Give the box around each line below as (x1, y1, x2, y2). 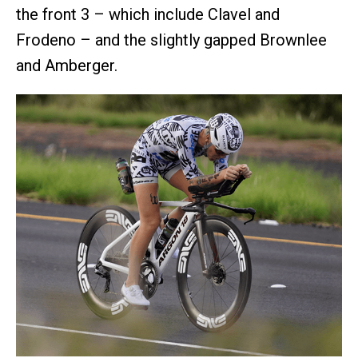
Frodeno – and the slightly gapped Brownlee (16, 30, 327, 50)
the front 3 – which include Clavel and (16, 4, 280, 24)
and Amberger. (16, 55, 117, 75)
